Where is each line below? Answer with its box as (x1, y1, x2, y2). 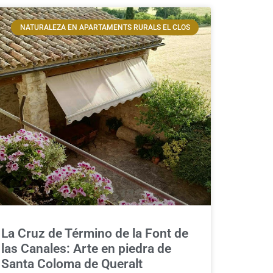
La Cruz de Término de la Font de (1, 226, 188, 241)
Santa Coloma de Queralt (1, 257, 143, 272)
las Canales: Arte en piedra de (1, 241, 171, 257)
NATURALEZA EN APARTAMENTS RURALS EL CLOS (19, 23, 190, 32)
